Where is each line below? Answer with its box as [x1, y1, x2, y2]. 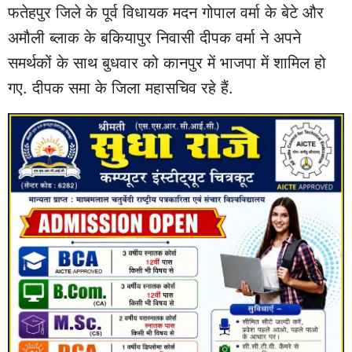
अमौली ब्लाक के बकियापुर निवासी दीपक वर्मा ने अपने [8, 27, 301, 47]
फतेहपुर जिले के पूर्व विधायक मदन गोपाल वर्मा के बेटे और [8, 2, 324, 22]
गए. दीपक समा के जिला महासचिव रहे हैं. [8, 78, 233, 97]
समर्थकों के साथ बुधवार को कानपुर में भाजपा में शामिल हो [8, 53, 326, 72]
